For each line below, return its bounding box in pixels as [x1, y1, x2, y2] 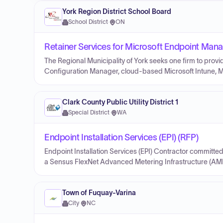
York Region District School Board [62, 8, 171, 15]
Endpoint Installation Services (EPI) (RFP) [44, 132, 199, 142]
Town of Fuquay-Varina [62, 189, 136, 197]
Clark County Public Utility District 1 [62, 99, 178, 106]
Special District [68, 110, 110, 115]
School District [68, 19, 108, 25]
